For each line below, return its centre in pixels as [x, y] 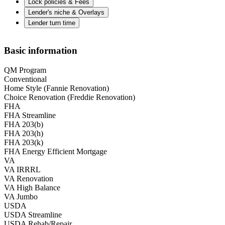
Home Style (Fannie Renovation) [57, 88]
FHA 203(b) [24, 125]
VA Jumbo [21, 197]
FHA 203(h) [24, 134]
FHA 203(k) [24, 143]
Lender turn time [52, 23]
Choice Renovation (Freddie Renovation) [70, 97]
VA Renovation [29, 179]
